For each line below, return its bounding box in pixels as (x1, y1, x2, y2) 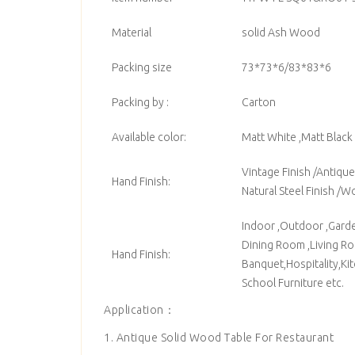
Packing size (112, 61, 172, 74)
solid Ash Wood (242, 26, 320, 39)
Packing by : (112, 96, 169, 109)
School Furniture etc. (242, 277, 344, 289)
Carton (242, 96, 276, 109)
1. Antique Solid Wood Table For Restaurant (104, 331, 334, 344)
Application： (104, 303, 175, 316)
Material (112, 26, 151, 39)
